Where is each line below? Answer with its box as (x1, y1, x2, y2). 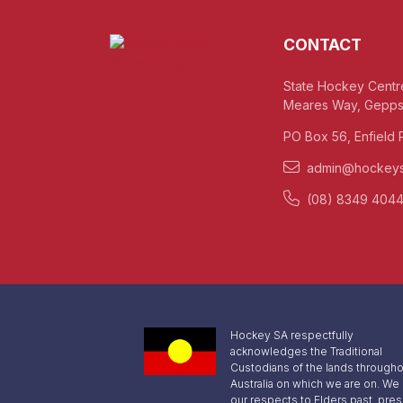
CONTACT (282, 35, 362, 54)
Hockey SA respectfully (230, 328, 354, 342)
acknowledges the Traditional (230, 345, 382, 358)
